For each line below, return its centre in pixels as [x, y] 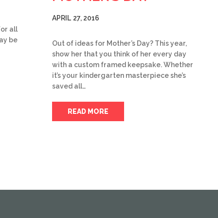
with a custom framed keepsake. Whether [123, 64]
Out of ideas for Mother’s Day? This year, [119, 43]
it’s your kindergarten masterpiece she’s [119, 75]
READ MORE [88, 111]
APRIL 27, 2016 [76, 18]
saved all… [69, 86]
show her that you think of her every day [119, 54]
